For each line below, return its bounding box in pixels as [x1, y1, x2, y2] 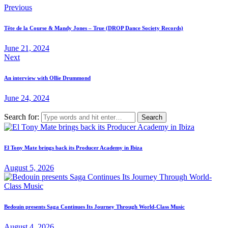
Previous [4, 3, 32, 12]
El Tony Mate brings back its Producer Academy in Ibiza [4, 144, 142, 151]
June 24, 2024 [4, 93, 49, 102]
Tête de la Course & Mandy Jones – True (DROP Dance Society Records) [4, 24, 183, 31]
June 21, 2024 [4, 43, 49, 52]
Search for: [4, 112, 39, 121]
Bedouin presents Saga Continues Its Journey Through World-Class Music [4, 203, 185, 210]
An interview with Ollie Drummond [4, 74, 91, 81]
